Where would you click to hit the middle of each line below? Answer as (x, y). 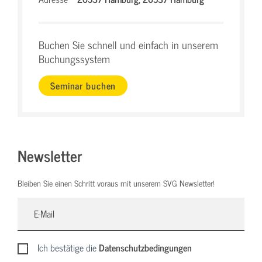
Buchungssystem (74, 59)
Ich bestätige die (68, 248)
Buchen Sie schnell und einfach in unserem (128, 45)
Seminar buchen (83, 85)
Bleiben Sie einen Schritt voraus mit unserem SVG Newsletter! (116, 183)
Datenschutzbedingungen (146, 248)
